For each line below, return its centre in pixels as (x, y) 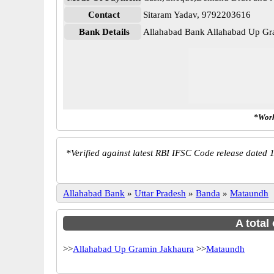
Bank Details (104, 32)
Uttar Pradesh (160, 193)
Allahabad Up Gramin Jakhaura (133, 249)
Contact (104, 15)
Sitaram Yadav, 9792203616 (197, 15)
